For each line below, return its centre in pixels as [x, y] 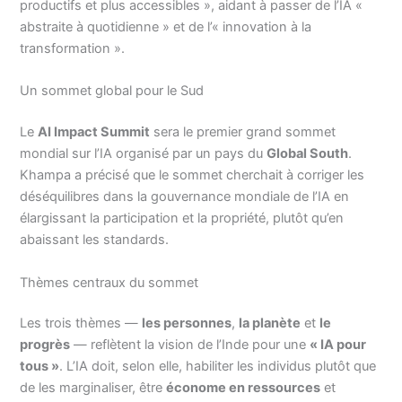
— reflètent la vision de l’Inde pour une [190, 345]
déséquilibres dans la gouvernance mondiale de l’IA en [185, 197]
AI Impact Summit [94, 132]
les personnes [187, 323]
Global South [308, 154]
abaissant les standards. [95, 240]
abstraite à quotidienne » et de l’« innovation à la [166, 26]
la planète [270, 323]
